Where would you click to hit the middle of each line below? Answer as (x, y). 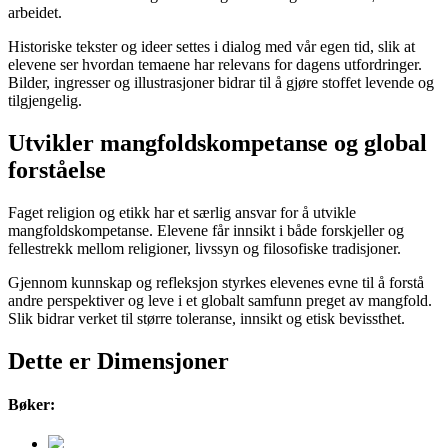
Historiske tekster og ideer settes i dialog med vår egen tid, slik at (211, 46)
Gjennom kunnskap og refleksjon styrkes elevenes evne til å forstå (216, 282)
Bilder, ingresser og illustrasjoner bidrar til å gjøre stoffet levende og (221, 82)
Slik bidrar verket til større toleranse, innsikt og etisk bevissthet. (206, 318)
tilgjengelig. (45, 100)
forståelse (57, 169)
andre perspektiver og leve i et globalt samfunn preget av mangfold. (220, 300)
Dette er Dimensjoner (118, 360)
